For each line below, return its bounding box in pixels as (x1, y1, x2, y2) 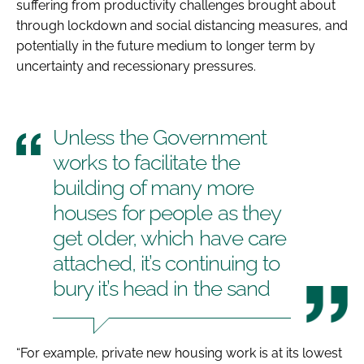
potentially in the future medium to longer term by (16, 37, 315, 54)
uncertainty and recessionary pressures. (16, 58, 256, 74)
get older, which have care (53, 225, 287, 250)
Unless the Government (53, 124, 266, 149)
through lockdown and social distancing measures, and (16, 17, 348, 33)
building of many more (53, 175, 253, 200)
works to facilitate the (53, 149, 240, 175)
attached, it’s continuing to (53, 250, 280, 275)
